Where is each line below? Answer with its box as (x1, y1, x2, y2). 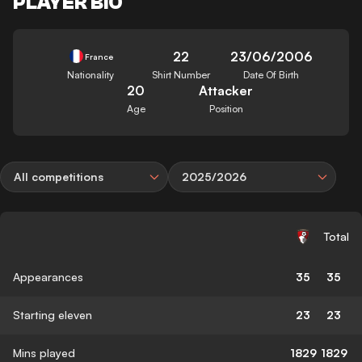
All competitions (14, 169, 103, 183)
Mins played (13, 345, 75, 360)
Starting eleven (13, 307, 92, 322)
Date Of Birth (243, 68, 300, 81)
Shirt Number (151, 68, 210, 81)
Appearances (13, 269, 83, 284)
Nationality (67, 68, 115, 81)
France (84, 51, 113, 61)
